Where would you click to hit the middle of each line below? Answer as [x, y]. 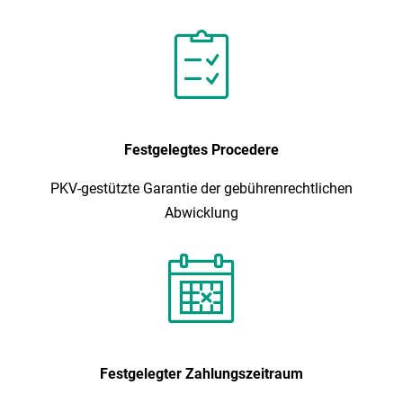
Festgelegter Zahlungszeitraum [201, 373]
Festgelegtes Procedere [201, 149]
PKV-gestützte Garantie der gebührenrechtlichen [201, 188]
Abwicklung [201, 212]
